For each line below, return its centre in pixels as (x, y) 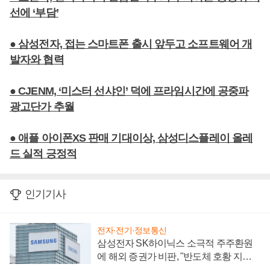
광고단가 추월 (42, 107)
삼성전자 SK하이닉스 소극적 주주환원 (175, 243)
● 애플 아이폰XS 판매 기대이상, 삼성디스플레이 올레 (131, 138)
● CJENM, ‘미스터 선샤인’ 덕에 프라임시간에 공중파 (129, 91)
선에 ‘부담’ (34, 13)
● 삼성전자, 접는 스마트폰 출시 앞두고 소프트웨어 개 (131, 44)
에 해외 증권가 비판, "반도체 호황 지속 (174, 256)
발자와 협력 (37, 60)
